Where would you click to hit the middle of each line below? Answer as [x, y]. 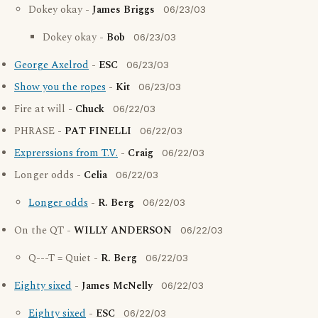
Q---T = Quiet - [65, 258]
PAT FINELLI [98, 131]
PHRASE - [39, 131]
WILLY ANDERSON [123, 231]
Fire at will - [45, 109]
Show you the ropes [60, 87]
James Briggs [124, 10]
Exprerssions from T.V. [66, 153]
